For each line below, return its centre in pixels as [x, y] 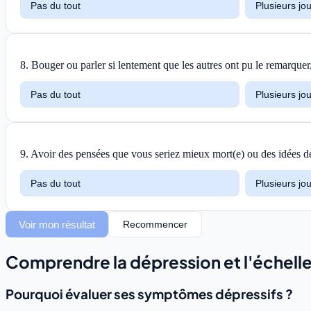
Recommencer [155, 225]
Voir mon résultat [57, 224]
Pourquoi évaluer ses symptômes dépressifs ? [149, 294]
